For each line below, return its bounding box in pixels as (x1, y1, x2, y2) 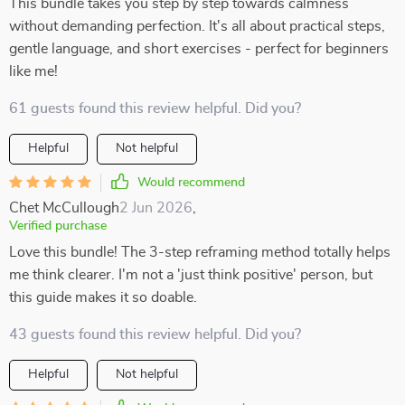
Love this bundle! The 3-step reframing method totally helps (9, 245, 391, 259)
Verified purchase (9, 220, 107, 232)
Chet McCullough (9, 201, 119, 215)
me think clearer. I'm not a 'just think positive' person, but (9, 268, 372, 282)
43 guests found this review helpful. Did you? (9, 327, 301, 342)
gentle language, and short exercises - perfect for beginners (9, 42, 389, 56)
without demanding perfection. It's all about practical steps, (9, 19, 385, 33)
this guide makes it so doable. (9, 290, 197, 305)
